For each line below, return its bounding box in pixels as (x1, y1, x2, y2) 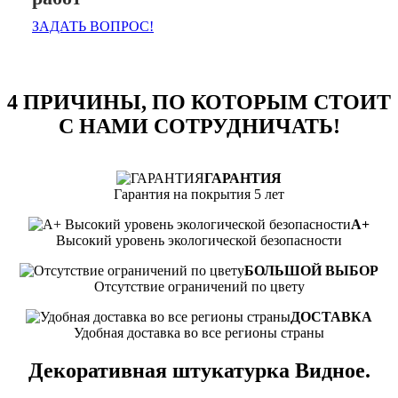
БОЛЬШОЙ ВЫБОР (244, 263, 378, 279)
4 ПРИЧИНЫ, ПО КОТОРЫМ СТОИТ (7, 91, 391, 115)
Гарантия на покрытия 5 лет (114, 187, 284, 203)
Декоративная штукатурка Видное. (28, 359, 370, 383)
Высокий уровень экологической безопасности (56, 233, 342, 249)
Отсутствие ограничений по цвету (93, 279, 305, 295)
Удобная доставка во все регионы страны (74, 325, 324, 341)
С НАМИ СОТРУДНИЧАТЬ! (58, 115, 340, 139)
